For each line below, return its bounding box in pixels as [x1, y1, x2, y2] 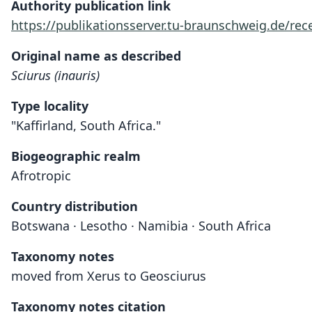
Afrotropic [11, 167, 71, 184]
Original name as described [11, 47, 181, 64]
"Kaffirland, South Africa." [11, 117, 161, 134]
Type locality [11, 97, 88, 114]
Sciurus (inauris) [11, 67, 100, 84]
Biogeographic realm [11, 148, 141, 164]
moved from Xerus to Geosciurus [11, 267, 206, 284]
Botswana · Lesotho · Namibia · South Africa [11, 217, 271, 234]
